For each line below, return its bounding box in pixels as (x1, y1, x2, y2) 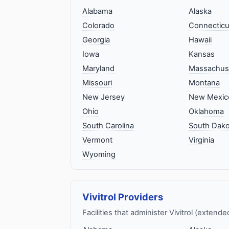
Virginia (188, 135, 214, 145)
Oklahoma (188, 106, 224, 116)
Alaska (188, 6, 212, 16)
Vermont (82, 135, 112, 145)
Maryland (82, 63, 114, 73)
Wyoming (82, 149, 116, 159)
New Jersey (82, 92, 125, 102)
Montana (188, 78, 220, 87)
